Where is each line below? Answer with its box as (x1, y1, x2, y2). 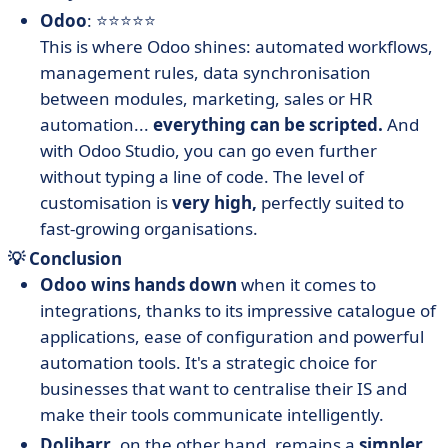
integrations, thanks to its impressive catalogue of (40, 299, 436, 322)
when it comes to (237, 273, 376, 296)
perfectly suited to (257, 191, 404, 214)
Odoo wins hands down (40, 273, 237, 296)
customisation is (40, 191, 172, 214)
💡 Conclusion (8, 247, 122, 270)
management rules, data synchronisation (40, 61, 371, 84)
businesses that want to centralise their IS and (40, 377, 407, 400)
